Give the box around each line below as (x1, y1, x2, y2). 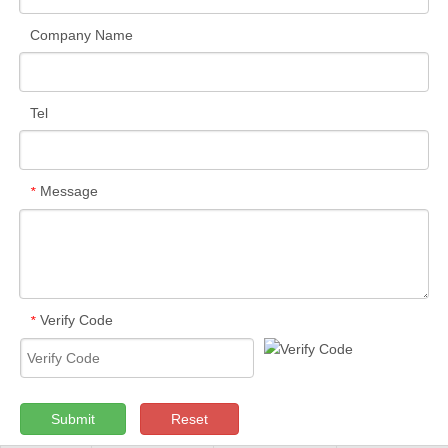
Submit (51, 410, 95, 427)
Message (40, 183, 98, 200)
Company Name (30, 27, 133, 44)
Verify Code (40, 311, 113, 328)
